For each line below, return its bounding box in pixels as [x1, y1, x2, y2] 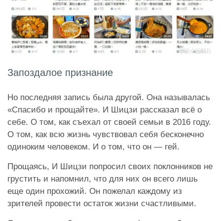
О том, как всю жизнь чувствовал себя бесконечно [7, 130, 204, 140]
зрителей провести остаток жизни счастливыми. [7, 199, 199, 209]
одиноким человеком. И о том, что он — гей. [7, 142, 182, 152]
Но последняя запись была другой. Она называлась [7, 93, 210, 103]
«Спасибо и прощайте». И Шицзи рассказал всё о [7, 105, 202, 115]
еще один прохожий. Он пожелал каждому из [7, 186, 182, 196]
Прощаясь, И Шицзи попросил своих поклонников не [7, 162, 213, 172]
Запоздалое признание [7, 67, 113, 78]
